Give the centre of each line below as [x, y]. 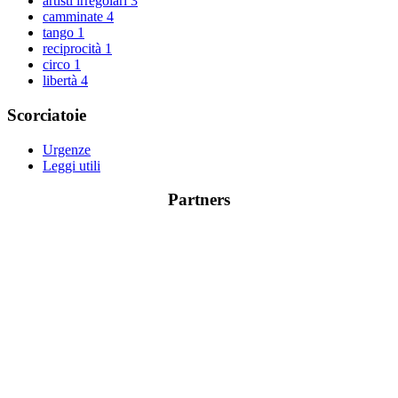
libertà [62, 81]
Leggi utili [72, 165]
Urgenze [67, 149]
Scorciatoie [47, 115]
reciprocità [74, 49]
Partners [199, 200]
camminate [75, 17]
